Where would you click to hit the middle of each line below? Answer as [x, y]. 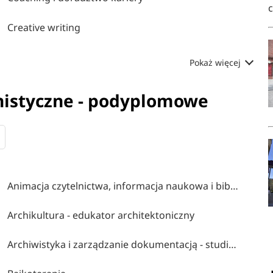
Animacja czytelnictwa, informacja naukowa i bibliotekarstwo [235, 186]
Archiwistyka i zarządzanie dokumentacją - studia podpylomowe [233, 244]
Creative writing [44, 27]
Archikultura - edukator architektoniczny [101, 215]
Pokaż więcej [216, 63]
